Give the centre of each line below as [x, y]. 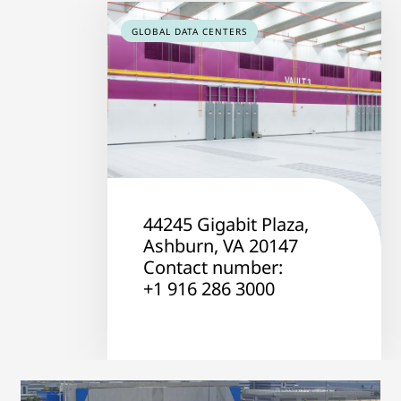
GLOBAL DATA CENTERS [190, 31]
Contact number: [213, 268]
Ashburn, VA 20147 [221, 246]
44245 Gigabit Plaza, [226, 225]
